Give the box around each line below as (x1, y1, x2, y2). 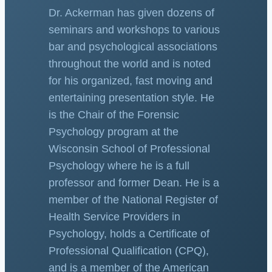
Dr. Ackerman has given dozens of (49, 7, 214, 19)
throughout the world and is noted (49, 58, 211, 70)
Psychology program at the (49, 126, 178, 138)
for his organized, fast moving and (49, 75, 212, 87)
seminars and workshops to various (49, 24, 220, 36)
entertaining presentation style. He (49, 92, 214, 104)
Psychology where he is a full (49, 160, 189, 172)
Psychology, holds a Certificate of (49, 228, 209, 240)
